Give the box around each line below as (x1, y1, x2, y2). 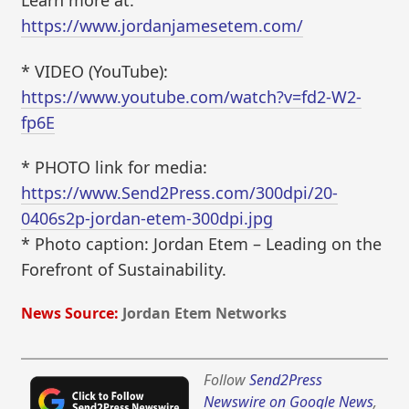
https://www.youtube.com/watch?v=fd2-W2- (21, 85, 362, 108)
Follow (204, 370, 250, 391)
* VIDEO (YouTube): (21, 59, 169, 82)
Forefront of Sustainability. (21, 258, 227, 281)
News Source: (21, 302, 120, 323)
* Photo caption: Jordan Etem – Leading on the (21, 233, 383, 256)
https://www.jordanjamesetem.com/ (21, 15, 304, 37)
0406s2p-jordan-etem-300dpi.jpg (21, 207, 274, 230)
